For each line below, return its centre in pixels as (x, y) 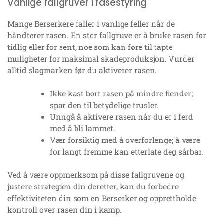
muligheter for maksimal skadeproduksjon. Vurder (101, 59)
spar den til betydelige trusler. (104, 105)
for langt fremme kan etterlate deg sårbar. (127, 152)
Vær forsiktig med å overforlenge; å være (125, 140)
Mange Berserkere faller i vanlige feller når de (91, 24)
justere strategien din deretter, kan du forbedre (93, 186)
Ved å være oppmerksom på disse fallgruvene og (96, 175)
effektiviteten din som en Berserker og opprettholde (102, 198)
